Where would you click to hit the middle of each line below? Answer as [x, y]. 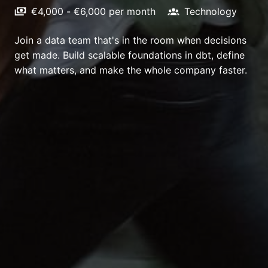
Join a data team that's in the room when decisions [130, 40]
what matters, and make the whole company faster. [131, 70]
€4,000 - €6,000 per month [93, 11]
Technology [211, 11]
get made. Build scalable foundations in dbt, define [130, 55]
